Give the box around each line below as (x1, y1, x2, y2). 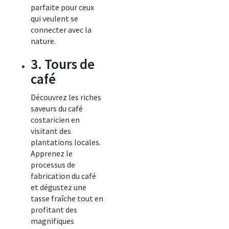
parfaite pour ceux (31, 2, 94, 12)
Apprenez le (31, 148, 73, 158)
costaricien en (31, 114, 80, 125)
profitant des (31, 204, 77, 215)
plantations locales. (31, 137, 101, 147)
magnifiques (31, 216, 74, 226)
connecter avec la (31, 25, 91, 35)
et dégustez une (31, 182, 86, 192)
